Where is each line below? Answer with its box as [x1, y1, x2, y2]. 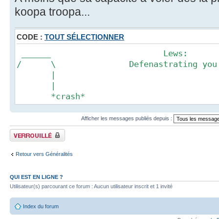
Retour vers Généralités [16, 151, 73, 157]
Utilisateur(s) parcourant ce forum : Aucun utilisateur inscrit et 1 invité [10, 183, 173, 189]
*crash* [17, 91, 85, 101]
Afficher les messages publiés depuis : [81, 115, 174, 121]
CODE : [17, 32, 44, 41]
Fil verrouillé [10, 129, 38, 135]
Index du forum [23, 203, 59, 210]
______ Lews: [17, 48, 188, 58]
